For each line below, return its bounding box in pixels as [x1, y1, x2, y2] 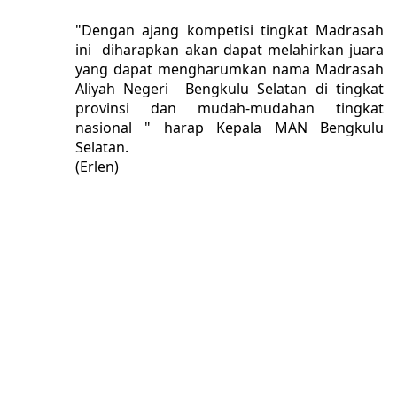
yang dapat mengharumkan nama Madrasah [75, 59, 384, 80]
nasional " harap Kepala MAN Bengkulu [75, 118, 384, 138]
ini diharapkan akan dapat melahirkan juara [75, 40, 384, 60]
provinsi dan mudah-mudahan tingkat [75, 98, 384, 119]
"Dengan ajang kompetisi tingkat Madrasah [75, 20, 384, 41]
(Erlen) [75, 157, 119, 177]
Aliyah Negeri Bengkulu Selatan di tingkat [75, 79, 384, 99]
